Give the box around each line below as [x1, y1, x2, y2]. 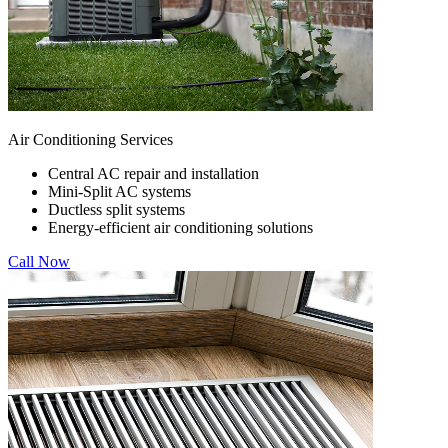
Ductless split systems [48, 200, 185, 218]
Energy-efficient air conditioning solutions [48, 218, 313, 236]
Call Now [8, 252, 70, 270]
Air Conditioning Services [8, 130, 173, 148]
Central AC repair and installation [48, 164, 259, 182]
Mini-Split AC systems [48, 182, 191, 200]
